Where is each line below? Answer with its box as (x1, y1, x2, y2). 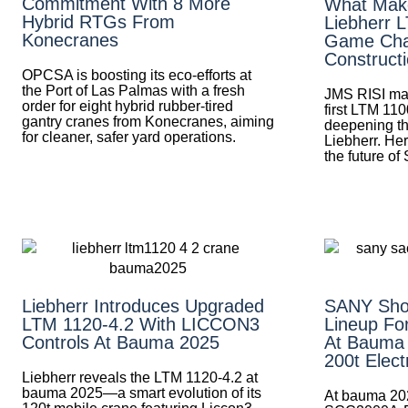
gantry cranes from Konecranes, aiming (22, 113, 274, 129)
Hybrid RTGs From (22, 11, 175, 32)
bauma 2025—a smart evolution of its (22, 384, 261, 401)
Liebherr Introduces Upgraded (22, 295, 264, 316)
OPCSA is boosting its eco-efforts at (22, 66, 251, 83)
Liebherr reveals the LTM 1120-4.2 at (22, 369, 258, 385)
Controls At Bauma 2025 (22, 331, 219, 352)
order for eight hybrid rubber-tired (22, 97, 233, 114)
